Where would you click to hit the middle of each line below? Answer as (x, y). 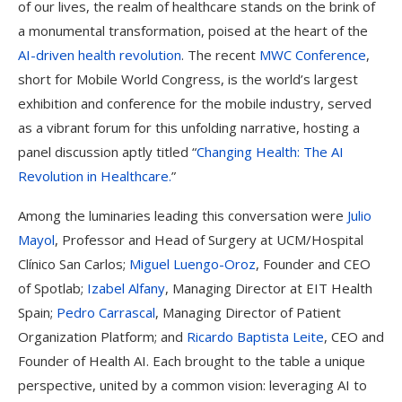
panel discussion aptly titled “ (107, 152)
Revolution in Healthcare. (95, 176)
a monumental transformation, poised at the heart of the (193, 31)
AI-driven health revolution (100, 55)
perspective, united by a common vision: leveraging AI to (192, 385)
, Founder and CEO (313, 264)
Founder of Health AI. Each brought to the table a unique (192, 361)
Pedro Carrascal (106, 312)
